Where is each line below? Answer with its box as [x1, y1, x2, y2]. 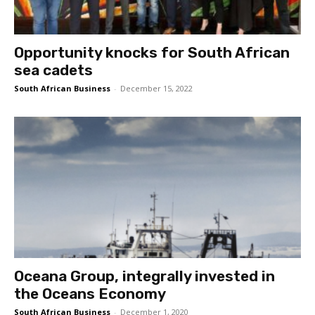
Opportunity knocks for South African [14, 43, 290, 61]
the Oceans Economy [14, 285, 166, 303]
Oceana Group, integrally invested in [14, 267, 275, 285]
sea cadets [14, 60, 93, 79]
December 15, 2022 [120, 82, 193, 94]
